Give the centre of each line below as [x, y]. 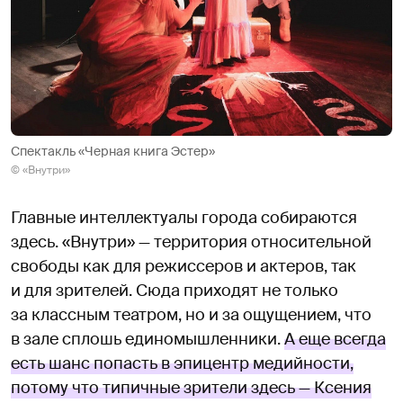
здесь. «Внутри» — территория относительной [191, 242]
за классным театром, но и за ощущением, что [191, 315]
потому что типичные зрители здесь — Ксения [191, 388]
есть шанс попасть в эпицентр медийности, [182, 364]
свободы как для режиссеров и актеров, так [184, 267]
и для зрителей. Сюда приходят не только [175, 291]
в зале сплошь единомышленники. [148, 340]
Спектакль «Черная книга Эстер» [113, 152]
